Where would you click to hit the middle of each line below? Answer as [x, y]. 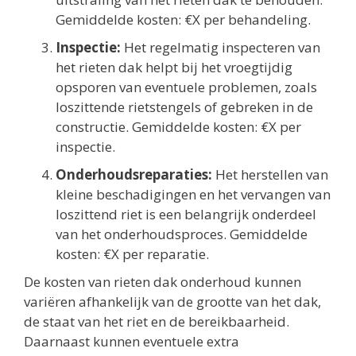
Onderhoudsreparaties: [134, 175]
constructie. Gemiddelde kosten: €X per [178, 127]
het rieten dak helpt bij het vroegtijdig [174, 68]
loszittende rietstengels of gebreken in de [184, 107]
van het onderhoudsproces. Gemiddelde [182, 234]
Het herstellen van [270, 175]
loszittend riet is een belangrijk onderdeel [186, 215]
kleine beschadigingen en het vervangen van [193, 195]
